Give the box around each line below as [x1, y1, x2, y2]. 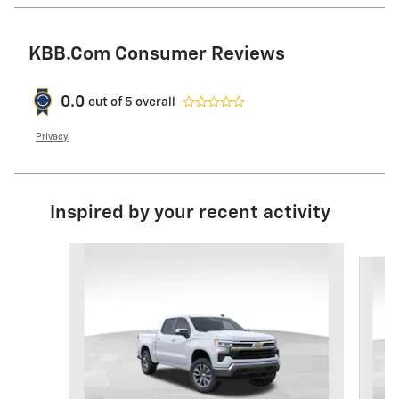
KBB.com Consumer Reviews [28, 45, 285, 65]
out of [88, 95, 125, 109]
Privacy [36, 133, 69, 142]
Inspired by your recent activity [50, 204, 330, 224]
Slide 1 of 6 [28, 245, 88, 258]
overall [133, 95, 175, 109]
